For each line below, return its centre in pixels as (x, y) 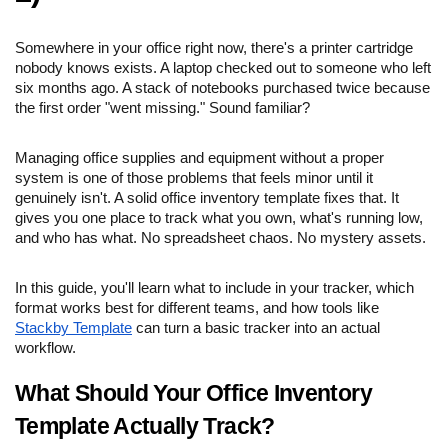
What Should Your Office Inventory (193, 392)
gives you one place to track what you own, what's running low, (219, 217)
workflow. (45, 347)
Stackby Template (73, 327)
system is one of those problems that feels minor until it (194, 177)
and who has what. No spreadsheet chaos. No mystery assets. (220, 237)
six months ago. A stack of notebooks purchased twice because (222, 87)
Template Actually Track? (145, 425)
